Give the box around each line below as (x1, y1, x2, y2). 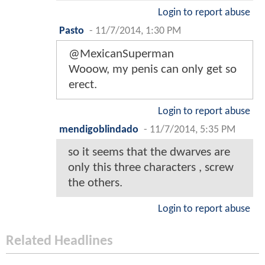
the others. (68, 176, 122, 189)
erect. (69, 78, 97, 91)
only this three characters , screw (68, 161, 234, 174)
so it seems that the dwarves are (68, 146, 230, 159)
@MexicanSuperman (69, 47, 174, 60)
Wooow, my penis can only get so (69, 63, 237, 76)
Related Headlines (6, 234, 113, 248)
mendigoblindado (59, 124, 138, 135)
